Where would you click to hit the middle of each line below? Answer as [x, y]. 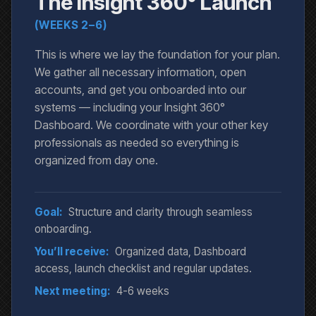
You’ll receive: [72, 252]
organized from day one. [96, 160]
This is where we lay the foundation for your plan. [157, 55]
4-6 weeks [143, 291]
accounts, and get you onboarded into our [140, 90]
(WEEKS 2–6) [71, 25]
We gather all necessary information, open [140, 72]
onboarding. [63, 229]
